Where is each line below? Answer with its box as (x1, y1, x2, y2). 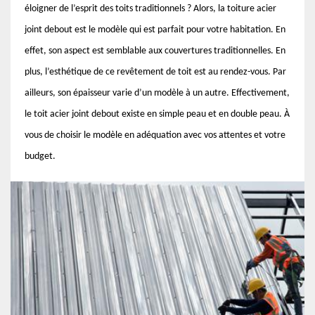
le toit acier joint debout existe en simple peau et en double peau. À (25, 109, 290, 120)
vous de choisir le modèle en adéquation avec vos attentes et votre (25, 130, 285, 141)
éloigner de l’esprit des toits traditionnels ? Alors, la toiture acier (25, 4, 276, 14)
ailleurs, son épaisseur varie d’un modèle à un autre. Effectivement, (25, 88, 290, 98)
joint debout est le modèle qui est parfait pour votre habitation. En (25, 25, 285, 35)
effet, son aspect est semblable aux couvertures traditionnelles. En (25, 46, 285, 56)
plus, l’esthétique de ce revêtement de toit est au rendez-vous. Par (25, 67, 286, 77)
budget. (25, 151, 56, 162)
